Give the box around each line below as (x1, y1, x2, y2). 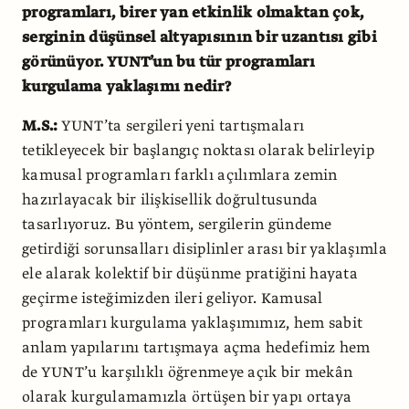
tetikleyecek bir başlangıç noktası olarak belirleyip (22, 140, 375, 161)
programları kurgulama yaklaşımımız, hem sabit (22, 312, 363, 333)
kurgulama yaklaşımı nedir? (22, 76, 232, 97)
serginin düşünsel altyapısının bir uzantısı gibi (22, 26, 377, 47)
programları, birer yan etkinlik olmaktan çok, (22, 2, 364, 23)
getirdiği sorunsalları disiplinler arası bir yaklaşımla (22, 238, 387, 259)
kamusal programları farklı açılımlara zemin (22, 164, 338, 185)
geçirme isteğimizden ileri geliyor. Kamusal (22, 288, 323, 309)
